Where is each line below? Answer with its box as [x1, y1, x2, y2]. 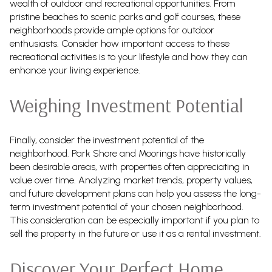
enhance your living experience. [10, 64, 140, 76]
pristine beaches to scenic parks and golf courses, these [10, 10, 240, 22]
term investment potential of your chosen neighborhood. [10, 200, 243, 212]
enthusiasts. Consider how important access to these [10, 37, 229, 49]
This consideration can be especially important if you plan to [10, 214, 259, 226]
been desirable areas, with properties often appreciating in [10, 160, 250, 172]
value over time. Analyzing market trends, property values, [10, 174, 253, 186]
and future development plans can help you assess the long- [10, 187, 261, 199]
